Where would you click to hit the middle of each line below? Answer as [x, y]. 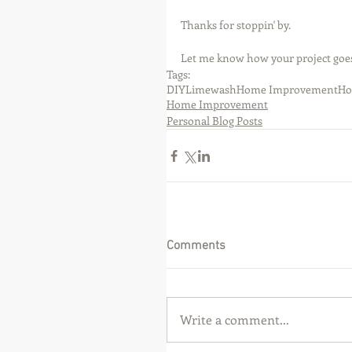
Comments [196, 246]
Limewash [211, 89]
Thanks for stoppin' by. [236, 25]
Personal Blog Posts [214, 121]
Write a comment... [235, 319]
